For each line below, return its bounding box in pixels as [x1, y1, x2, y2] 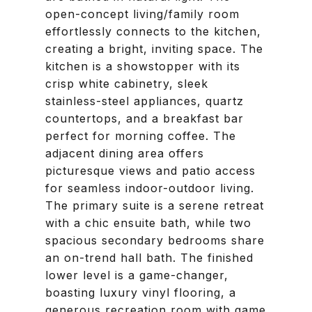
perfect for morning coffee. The [45, 129, 236, 143]
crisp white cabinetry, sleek [45, 77, 208, 91]
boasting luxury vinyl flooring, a [45, 286, 236, 299]
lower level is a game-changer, [45, 268, 228, 282]
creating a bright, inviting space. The [45, 42, 263, 56]
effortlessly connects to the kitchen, [45, 24, 261, 38]
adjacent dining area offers [45, 146, 204, 160]
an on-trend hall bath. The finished [45, 251, 253, 265]
